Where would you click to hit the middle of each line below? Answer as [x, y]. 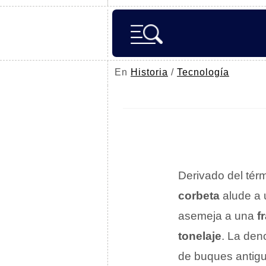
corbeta [199, 196]
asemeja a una [218, 216]
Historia [149, 72]
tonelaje [200, 236]
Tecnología [203, 72]
